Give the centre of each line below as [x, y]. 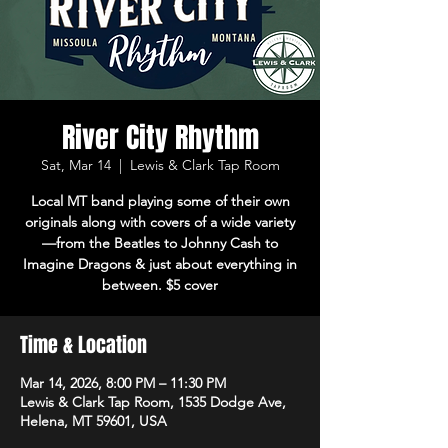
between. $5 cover [160, 284]
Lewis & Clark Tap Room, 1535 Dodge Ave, [153, 401]
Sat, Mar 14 [75, 164]
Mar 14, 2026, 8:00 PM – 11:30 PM [123, 382]
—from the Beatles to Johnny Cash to [160, 242]
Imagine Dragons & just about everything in [160, 263]
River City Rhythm [160, 137]
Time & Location [83, 344]
